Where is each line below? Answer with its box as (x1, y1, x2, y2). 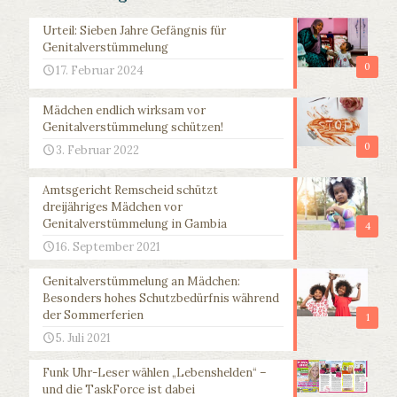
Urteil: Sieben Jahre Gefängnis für (43, 23, 226, 39)
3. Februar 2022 (56, 143, 139, 159)
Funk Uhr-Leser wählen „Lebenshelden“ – (43, 365, 267, 381)
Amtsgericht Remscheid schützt (43, 183, 218, 198)
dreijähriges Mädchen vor (43, 199, 183, 215)
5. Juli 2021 (56, 331, 111, 346)
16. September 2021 (56, 239, 160, 255)
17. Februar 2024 (56, 63, 144, 79)
